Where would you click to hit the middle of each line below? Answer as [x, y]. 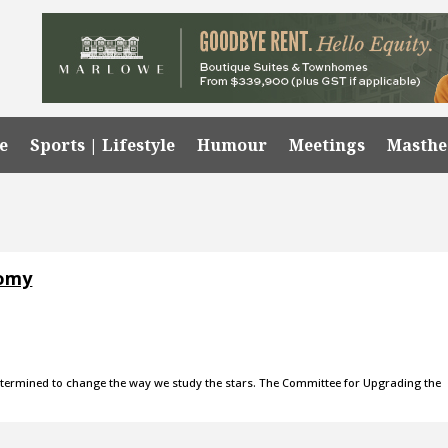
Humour [232, 144]
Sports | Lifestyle [103, 144]
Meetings [327, 144]
